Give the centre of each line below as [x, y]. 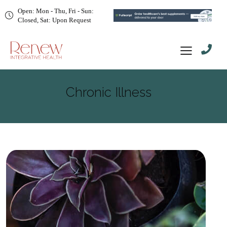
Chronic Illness [108, 92]
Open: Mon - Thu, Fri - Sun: [56, 11]
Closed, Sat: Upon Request [55, 20]
